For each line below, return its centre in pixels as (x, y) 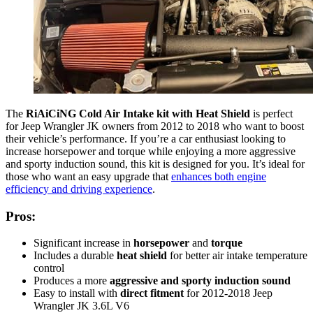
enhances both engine (219, 176)
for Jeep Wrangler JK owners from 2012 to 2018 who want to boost (155, 126)
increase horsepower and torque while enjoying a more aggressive (151, 151)
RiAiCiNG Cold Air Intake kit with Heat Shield (138, 113)
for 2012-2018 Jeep (228, 293)
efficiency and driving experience (79, 189)
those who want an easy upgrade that (88, 176)
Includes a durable (75, 256)
